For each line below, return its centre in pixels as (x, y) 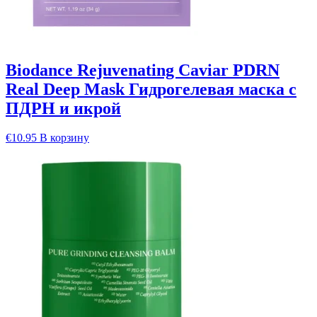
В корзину (64, 138)
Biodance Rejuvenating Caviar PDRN (143, 70)
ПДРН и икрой (63, 108)
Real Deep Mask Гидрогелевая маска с (151, 89)
